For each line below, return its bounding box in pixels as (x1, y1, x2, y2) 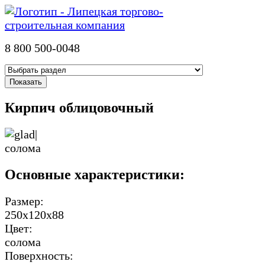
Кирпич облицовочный (5, 99, 154, 115)
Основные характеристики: (5, 166, 185, 182)
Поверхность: (5, 248, 76, 262)
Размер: (5, 194, 47, 208)
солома (5, 235, 41, 248)
